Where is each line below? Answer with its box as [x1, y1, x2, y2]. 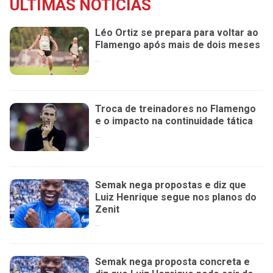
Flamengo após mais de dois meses [95, 39, 260, 51]
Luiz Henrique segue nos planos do [95, 191, 257, 204]
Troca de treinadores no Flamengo [95, 103, 256, 115]
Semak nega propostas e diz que [95, 179, 246, 191]
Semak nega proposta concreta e [95, 255, 250, 268]
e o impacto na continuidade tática [95, 115, 253, 127]
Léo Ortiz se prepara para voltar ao [95, 27, 258, 38]
